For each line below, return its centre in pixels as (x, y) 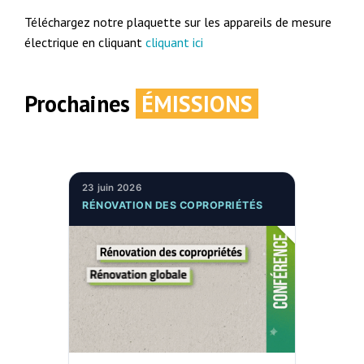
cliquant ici (175, 43)
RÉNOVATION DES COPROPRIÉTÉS (173, 206)
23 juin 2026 (112, 187)
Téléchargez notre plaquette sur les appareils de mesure (178, 22)
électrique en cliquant (85, 43)
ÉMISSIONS (197, 104)
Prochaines (80, 104)
